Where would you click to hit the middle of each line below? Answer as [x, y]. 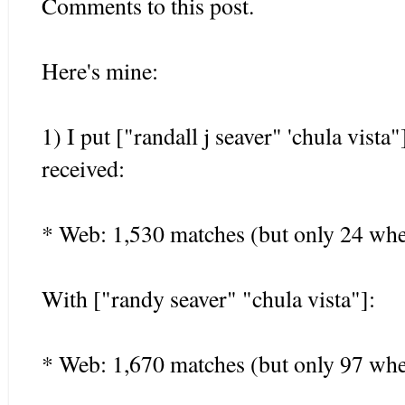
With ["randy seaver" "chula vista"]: [208, 298]
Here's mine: [100, 70]
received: [83, 168]
